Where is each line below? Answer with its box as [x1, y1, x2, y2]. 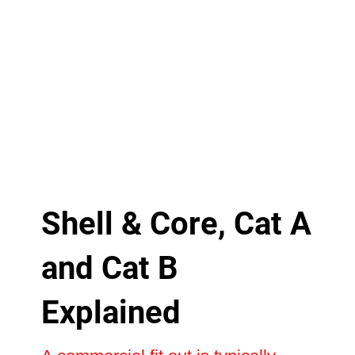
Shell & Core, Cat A [40, 204, 311, 242]
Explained [40, 293, 181, 331]
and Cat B [40, 249, 178, 287]
